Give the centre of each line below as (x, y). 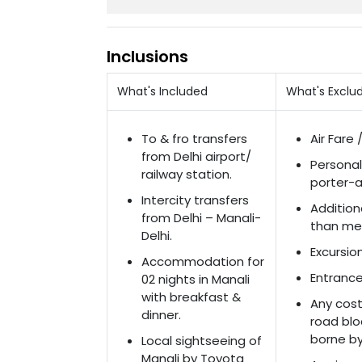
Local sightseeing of (202, 341)
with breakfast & (191, 297)
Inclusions (147, 57)
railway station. (188, 174)
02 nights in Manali (196, 279)
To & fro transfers (194, 139)
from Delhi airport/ (196, 156)
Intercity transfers (195, 200)
